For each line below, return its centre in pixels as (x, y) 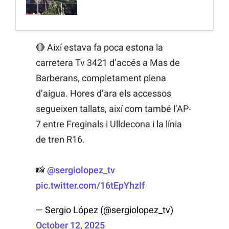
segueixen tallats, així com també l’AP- (113, 109)
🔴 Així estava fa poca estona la (99, 48)
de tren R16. (60, 140)
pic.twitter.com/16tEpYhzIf (90, 186)
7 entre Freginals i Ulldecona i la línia (109, 124)
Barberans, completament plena (101, 78)
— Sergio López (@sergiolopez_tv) (105, 210)
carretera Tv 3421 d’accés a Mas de (108, 63)
